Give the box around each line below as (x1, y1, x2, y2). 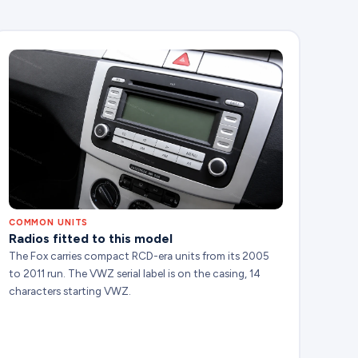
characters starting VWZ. (8, 284, 131, 298)
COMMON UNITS (8, 217, 89, 229)
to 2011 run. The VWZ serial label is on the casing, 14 (8, 267, 261, 280)
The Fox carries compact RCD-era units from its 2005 (8, 249, 269, 263)
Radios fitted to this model (8, 231, 173, 247)
